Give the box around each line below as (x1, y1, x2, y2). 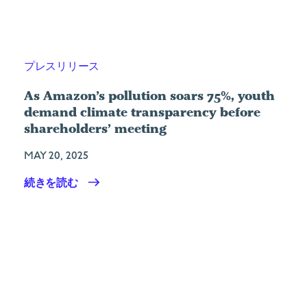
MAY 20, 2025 (24, 149, 88, 162)
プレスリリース (24, 60, 100, 73)
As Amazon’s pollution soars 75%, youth (24, 87, 275, 103)
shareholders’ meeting (24, 120, 167, 136)
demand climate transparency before (24, 103, 260, 120)
